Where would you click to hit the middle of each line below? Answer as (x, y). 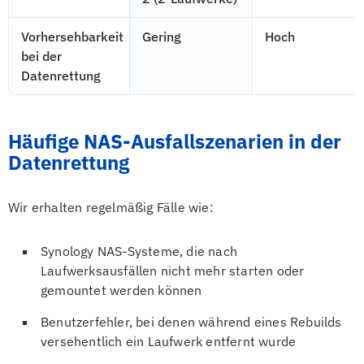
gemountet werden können (121, 290)
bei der (41, 56)
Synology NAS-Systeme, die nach (139, 251)
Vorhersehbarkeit (72, 37)
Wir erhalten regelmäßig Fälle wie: (111, 207)
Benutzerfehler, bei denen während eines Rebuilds (191, 322)
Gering (162, 37)
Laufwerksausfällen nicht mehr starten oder (173, 271)
